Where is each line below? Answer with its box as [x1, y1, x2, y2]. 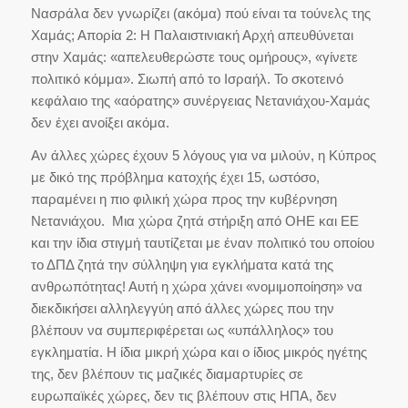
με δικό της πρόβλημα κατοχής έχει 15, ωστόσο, [30, 169, 320, 186]
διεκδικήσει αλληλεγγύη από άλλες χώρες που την [30, 301, 334, 317]
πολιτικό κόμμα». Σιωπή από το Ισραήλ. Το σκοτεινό [30, 70, 343, 87]
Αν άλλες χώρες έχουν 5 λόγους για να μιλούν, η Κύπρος [30, 148, 376, 164]
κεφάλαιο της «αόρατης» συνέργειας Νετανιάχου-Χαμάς [30, 92, 370, 108]
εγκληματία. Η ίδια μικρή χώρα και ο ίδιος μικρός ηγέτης [30, 344, 367, 361]
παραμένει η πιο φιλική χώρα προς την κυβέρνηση [30, 191, 337, 208]
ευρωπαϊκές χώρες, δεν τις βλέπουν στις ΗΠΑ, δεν [30, 388, 337, 404]
